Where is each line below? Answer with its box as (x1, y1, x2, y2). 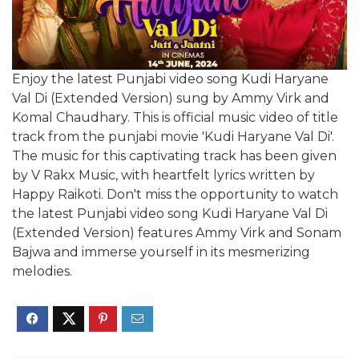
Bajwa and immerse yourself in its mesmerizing (12, 244, 310, 260)
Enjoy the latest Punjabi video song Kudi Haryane (12, 71, 329, 87)
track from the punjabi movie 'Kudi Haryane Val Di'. (12, 129, 334, 145)
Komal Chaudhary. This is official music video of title (12, 110, 338, 126)
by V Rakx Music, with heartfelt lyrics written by (12, 167, 315, 184)
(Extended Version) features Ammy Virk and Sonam (12, 225, 341, 241)
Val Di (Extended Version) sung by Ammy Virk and (12, 91, 329, 107)
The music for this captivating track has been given (12, 148, 337, 164)
